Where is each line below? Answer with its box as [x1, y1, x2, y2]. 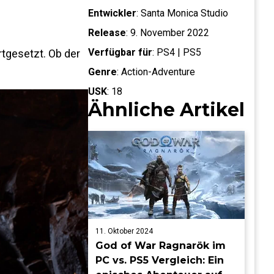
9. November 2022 [130, 27, 209, 39]
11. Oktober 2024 [95, 227, 153, 235]
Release [88, 27, 126, 39]
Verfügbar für [88, 46, 152, 58]
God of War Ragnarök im [95, 240, 226, 251]
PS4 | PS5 [157, 46, 201, 58]
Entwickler [88, 7, 136, 19]
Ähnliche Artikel [88, 98, 245, 121]
